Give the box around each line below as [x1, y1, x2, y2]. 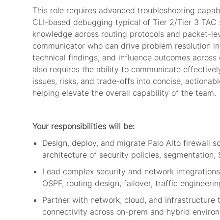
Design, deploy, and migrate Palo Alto [42, 138, 181, 148]
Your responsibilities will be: [32, 121, 135, 132]
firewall [183, 138, 210, 148]
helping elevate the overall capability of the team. [32, 88, 216, 98]
